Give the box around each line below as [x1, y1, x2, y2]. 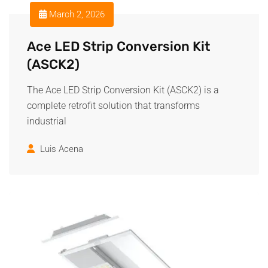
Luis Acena [40, 144, 83, 154]
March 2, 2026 [47, 9, 105, 20]
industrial [27, 115, 66, 127]
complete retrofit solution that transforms [27, 100, 200, 111]
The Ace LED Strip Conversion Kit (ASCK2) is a [27, 84, 219, 96]
